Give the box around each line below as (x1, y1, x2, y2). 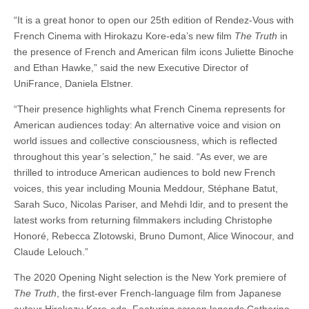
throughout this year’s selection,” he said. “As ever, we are (14, 151, 268, 163)
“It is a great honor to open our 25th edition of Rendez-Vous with (14, 14, 294, 26)
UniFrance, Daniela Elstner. (14, 78, 133, 90)
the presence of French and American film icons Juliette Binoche (14, 46, 294, 58)
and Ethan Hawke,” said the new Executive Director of (14, 62, 248, 74)
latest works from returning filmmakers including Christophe (14, 215, 272, 226)
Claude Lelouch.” (14, 246, 88, 258)
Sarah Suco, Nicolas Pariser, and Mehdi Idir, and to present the (14, 199, 288, 210)
